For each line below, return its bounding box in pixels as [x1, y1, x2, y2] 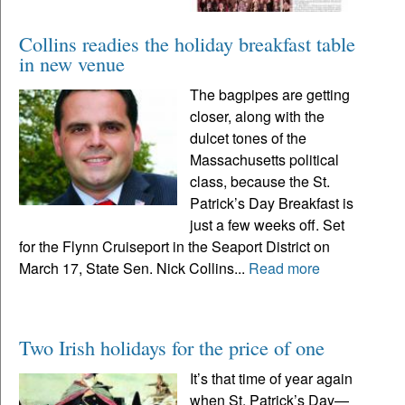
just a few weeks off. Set [190, 213, 345, 235]
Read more [249, 257, 320, 278]
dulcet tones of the [190, 127, 307, 148]
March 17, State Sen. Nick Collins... [19, 257, 249, 278]
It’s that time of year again [190, 367, 353, 389]
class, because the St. [190, 170, 331, 192]
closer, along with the [190, 105, 325, 127]
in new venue [19, 49, 125, 77]
